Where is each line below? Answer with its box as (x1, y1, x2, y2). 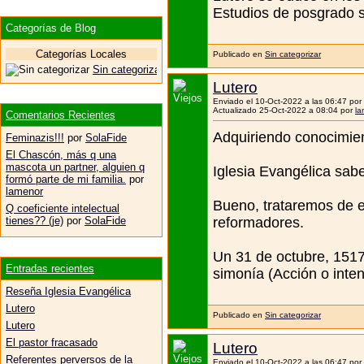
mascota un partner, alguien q (6, 160, 145, 173)
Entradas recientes (6, 262, 94, 275)
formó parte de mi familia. (6, 172, 126, 185)
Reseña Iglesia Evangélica (6, 284, 131, 297)
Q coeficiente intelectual (6, 201, 119, 214)
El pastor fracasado (6, 336, 97, 349)
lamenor (6, 184, 43, 197)
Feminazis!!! (6, 131, 64, 144)
